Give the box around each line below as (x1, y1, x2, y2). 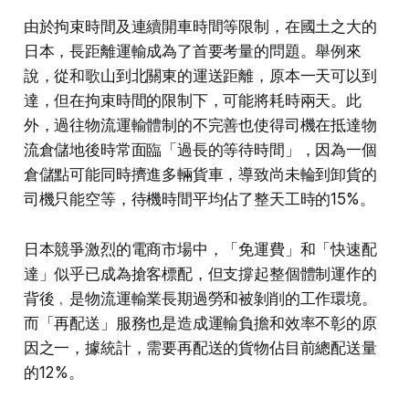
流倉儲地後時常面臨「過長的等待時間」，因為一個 (23, 140, 377, 159)
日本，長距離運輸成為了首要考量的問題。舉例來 (23, 41, 362, 60)
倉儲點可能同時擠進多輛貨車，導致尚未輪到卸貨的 (23, 164, 377, 184)
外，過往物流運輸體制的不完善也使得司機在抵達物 (23, 115, 377, 134)
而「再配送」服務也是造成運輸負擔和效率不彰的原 (23, 313, 377, 332)
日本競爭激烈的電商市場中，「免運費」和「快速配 (23, 239, 377, 258)
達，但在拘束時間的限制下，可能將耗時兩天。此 (23, 90, 362, 110)
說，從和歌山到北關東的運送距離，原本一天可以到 (23, 66, 377, 85)
